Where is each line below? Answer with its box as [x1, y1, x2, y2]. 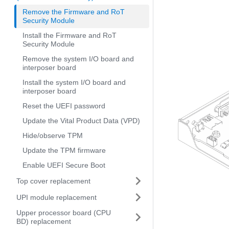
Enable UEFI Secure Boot [22, 161, 105, 169]
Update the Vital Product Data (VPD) [22, 117, 140, 125]
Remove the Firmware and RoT [22, 8, 125, 16]
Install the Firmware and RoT [22, 31, 117, 39]
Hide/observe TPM [22, 131, 83, 140]
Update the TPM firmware [22, 146, 106, 154]
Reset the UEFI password [22, 102, 105, 110]
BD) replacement [16, 217, 71, 225]
